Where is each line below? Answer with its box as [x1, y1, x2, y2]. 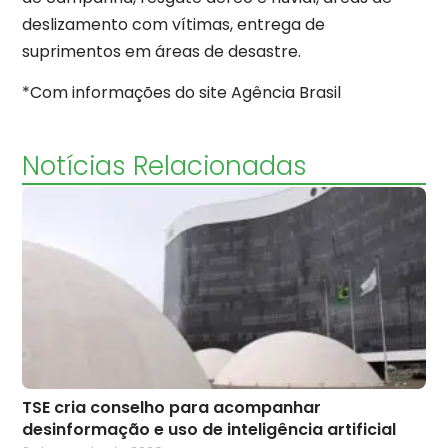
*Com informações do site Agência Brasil [22, 81, 341, 105]
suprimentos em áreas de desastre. [22, 39, 301, 63]
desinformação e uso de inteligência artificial [22, 417, 396, 441]
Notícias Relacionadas [22, 147, 307, 184]
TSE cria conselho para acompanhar [22, 395, 321, 419]
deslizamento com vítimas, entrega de [22, 12, 325, 36]
